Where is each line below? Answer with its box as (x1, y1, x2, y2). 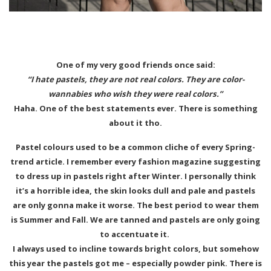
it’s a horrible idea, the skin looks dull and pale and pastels (16, 185, 255, 196)
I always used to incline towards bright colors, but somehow (12, 243, 259, 254)
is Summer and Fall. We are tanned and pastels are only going (11, 214, 260, 225)
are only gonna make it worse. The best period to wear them (12, 200, 259, 211)
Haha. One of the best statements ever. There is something (13, 103, 258, 114)
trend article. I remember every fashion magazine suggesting (10, 156, 261, 167)
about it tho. (109, 117, 162, 128)
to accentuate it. (100, 229, 171, 240)
